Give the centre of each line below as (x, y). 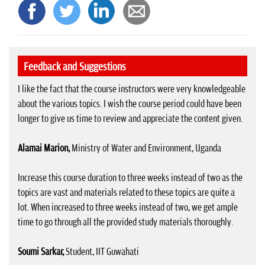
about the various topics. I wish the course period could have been (130, 104)
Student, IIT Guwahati (102, 252)
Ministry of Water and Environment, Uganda (146, 148)
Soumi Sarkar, (42, 252)
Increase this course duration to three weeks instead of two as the (130, 178)
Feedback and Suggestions (75, 67)
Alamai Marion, (44, 148)
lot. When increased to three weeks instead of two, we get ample (128, 207)
